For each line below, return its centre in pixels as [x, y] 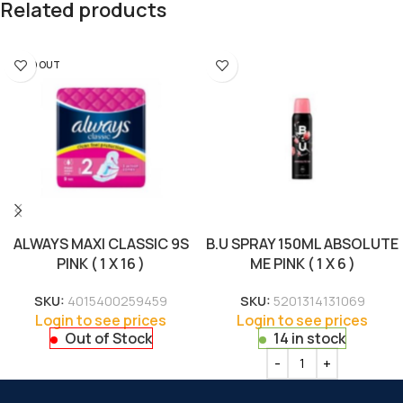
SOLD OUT [37, 64]
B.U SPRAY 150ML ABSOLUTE [302, 243]
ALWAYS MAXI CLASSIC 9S [101, 243]
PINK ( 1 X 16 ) [101, 263]
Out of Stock [108, 338]
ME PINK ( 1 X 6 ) [302, 263]
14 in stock [309, 338]
